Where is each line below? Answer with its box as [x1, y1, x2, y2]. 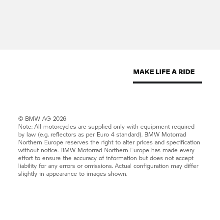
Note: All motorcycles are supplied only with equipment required [18, 122, 195, 131]
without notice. [18, 146, 61, 155]
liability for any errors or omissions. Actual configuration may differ [18, 162, 199, 170]
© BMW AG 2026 [18, 114, 67, 123]
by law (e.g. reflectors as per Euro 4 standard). [18, 130, 145, 139]
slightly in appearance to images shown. [18, 169, 128, 178]
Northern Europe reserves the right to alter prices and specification [18, 138, 201, 147]
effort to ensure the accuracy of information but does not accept [18, 154, 194, 163]
